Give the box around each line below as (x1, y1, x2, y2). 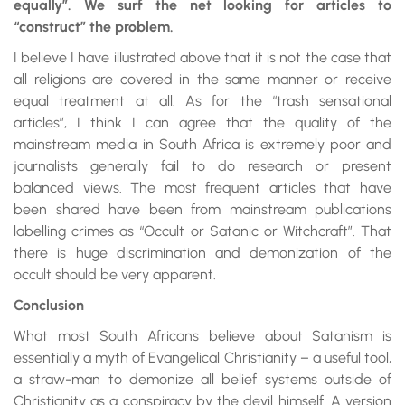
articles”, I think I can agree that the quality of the (14, 114, 391, 131)
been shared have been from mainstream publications (14, 201, 391, 218)
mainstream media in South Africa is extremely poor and (14, 136, 391, 153)
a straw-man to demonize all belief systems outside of (14, 371, 391, 388)
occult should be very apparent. (14, 266, 216, 283)
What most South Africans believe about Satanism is (14, 327, 391, 344)
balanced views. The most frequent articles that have (14, 179, 391, 196)
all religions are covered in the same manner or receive (14, 71, 391, 88)
